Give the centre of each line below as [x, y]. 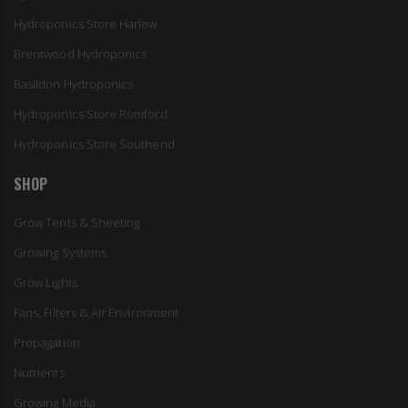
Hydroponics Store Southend [94, 144]
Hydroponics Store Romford [91, 114]
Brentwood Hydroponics [81, 54]
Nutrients [39, 373]
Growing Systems [60, 253]
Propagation [47, 343]
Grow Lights [46, 283]
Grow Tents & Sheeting [77, 223]
